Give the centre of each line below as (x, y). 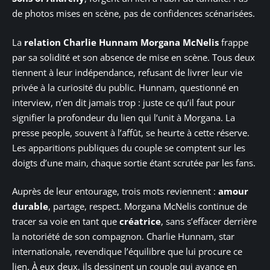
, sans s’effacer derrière (209, 221)
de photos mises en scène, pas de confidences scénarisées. (133, 14)
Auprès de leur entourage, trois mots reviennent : (115, 191)
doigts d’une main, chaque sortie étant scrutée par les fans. (134, 162)
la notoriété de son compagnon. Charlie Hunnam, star (123, 237)
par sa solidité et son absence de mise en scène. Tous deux (133, 57)
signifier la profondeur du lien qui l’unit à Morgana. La (124, 117)
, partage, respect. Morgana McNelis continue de (148, 206)
